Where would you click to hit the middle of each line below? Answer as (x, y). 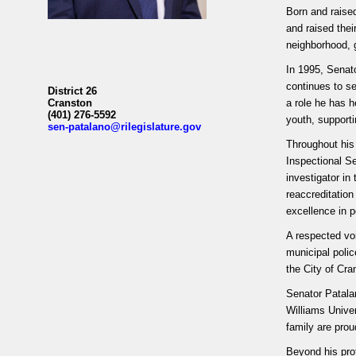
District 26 (72, 91)
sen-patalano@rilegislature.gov (124, 127)
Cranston (70, 103)
